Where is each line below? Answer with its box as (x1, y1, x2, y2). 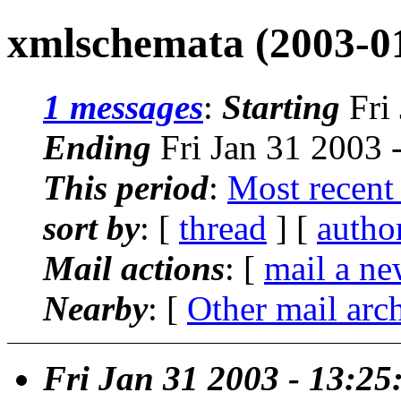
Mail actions (43, 248, 225, 287)
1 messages (43, 87, 203, 126)
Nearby (43, 288, 148, 328)
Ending (43, 127, 151, 166)
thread (179, 208, 267, 247)
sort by (43, 208, 140, 247)
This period (43, 167, 209, 207)
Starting (222, 87, 340, 126)
